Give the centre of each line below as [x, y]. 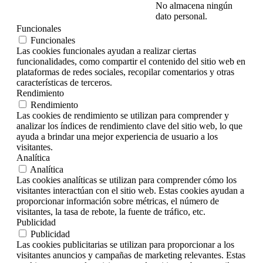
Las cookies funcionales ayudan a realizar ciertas [106, 51]
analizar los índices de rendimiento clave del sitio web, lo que [129, 126]
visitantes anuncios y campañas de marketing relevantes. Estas [131, 255]
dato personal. [181, 16]
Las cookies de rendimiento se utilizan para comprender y [123, 116]
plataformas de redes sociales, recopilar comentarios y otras [125, 72]
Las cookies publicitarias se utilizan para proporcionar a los [125, 245]
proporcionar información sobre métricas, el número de [118, 201]
